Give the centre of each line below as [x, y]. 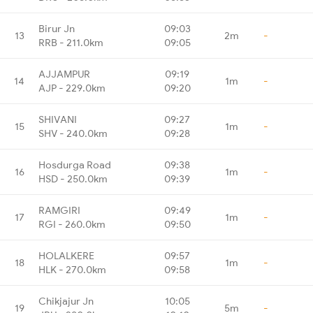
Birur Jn [57, 28]
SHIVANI [58, 119]
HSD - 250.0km [73, 179]
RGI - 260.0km [72, 224]
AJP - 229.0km [72, 88]
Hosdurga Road [75, 165]
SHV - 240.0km [73, 133]
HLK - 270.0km [72, 269]
